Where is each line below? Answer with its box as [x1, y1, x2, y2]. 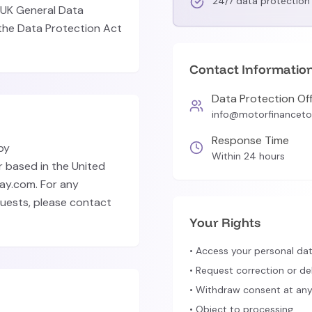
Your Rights [189, 214, 260, 231]
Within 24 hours [212, 150, 285, 162]
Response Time [212, 133, 289, 148]
